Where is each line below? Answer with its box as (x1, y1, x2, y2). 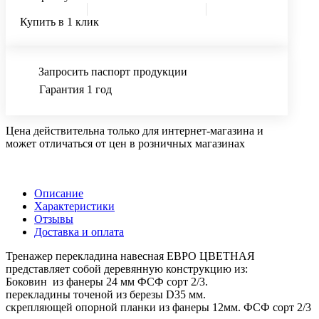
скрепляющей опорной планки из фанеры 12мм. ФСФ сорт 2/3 (6, 300, 311, 313)
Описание (34, 187, 83, 199)
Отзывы (34, 212, 73, 225)
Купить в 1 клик (20, 15, 99, 28)
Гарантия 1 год (39, 83, 112, 95)
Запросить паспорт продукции (38, 65, 187, 78)
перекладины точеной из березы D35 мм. (6, 288, 206, 300)
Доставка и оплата (34, 225, 124, 238)
